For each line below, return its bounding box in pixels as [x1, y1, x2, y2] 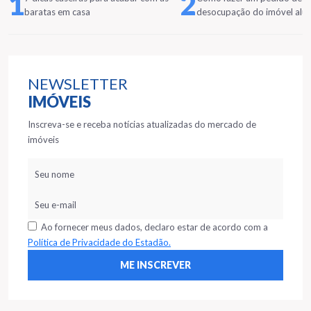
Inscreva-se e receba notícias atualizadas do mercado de [28, 119, 256, 130]
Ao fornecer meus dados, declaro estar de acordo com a [37, 221, 268, 233]
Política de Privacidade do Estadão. [28, 237, 171, 248]
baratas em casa [24, 6, 90, 17]
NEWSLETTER [28, 74, 128, 93]
